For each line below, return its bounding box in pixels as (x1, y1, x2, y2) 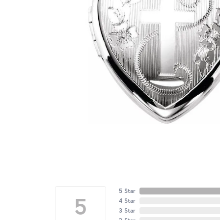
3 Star (119, 207, 136, 215)
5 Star (119, 187, 136, 195)
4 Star (119, 197, 136, 205)
